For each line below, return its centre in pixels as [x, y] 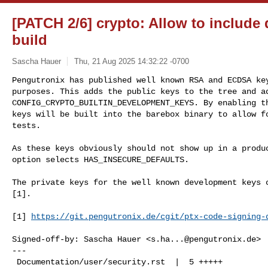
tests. [26, 125]
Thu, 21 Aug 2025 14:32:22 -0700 [131, 61]
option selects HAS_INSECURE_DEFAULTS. [100, 159]
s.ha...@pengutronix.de [203, 239]
